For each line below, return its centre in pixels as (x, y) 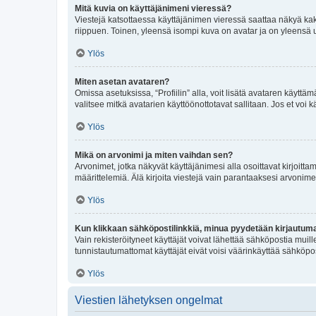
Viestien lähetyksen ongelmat (148, 300)
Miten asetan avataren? (122, 82)
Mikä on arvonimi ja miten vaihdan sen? (154, 155)
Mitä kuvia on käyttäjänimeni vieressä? (153, 8)
